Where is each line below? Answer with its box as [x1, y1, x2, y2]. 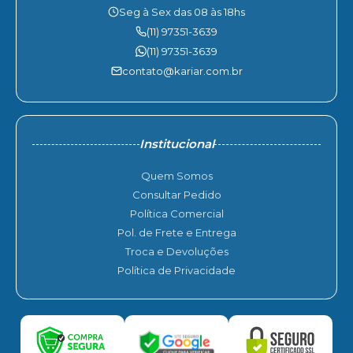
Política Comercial [129, 207, 224, 220]
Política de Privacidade [117, 264, 236, 277]
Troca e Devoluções [124, 245, 229, 258]
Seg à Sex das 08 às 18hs [119, 6, 245, 18]
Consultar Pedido [132, 188, 221, 201]
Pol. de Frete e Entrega [117, 226, 236, 239]
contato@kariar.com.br [121, 65, 243, 77]
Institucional [139, 136, 214, 151]
